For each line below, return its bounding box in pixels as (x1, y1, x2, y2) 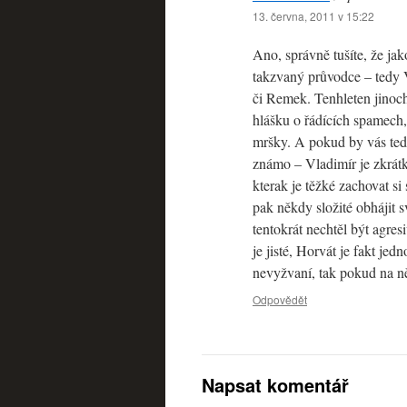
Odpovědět (253, 292, 307, 307)
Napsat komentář (202, 372, 349, 398)
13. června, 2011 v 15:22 (253, 8, 374, 24)
